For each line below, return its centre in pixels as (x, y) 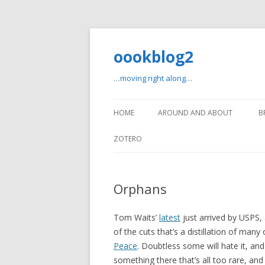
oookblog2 (153, 57)
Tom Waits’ (136, 217)
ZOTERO (128, 139)
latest (170, 217)
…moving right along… (153, 78)
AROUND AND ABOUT (195, 113)
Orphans (140, 189)
